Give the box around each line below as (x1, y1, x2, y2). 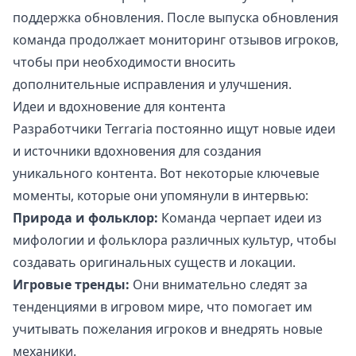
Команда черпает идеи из (158, 209, 322, 227)
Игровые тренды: (13, 276, 130, 294)
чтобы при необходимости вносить (13, 53, 236, 72)
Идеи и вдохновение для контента (13, 98, 226, 116)
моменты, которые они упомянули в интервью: (13, 187, 308, 205)
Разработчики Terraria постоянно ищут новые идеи (13, 120, 335, 138)
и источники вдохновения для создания (13, 142, 261, 161)
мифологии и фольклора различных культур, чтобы (13, 231, 336, 250)
